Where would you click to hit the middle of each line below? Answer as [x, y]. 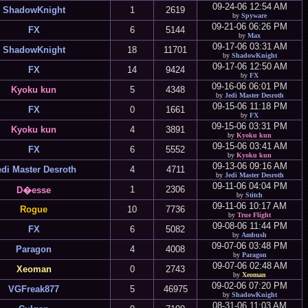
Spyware [254, 15]
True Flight [254, 215]
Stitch [254, 195]
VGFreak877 [34, 289]
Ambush [254, 235]
